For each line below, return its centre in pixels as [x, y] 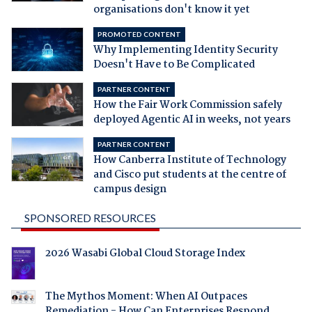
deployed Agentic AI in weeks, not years [192, 120]
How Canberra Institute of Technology [189, 161]
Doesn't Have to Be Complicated [174, 65]
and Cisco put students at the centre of [189, 175]
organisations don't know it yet [171, 10]
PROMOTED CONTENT [139, 34]
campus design [130, 190]
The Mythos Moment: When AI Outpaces [146, 297]
